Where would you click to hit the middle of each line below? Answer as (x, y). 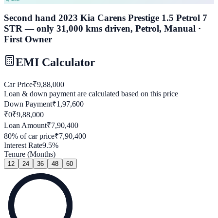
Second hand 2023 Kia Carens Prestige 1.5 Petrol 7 (106, 18)
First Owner (28, 39)
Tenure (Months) (30, 154)
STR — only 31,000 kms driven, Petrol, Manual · (102, 29)
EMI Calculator (55, 63)
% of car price (33, 136)
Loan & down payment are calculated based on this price (91, 94)
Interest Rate (23, 145)
